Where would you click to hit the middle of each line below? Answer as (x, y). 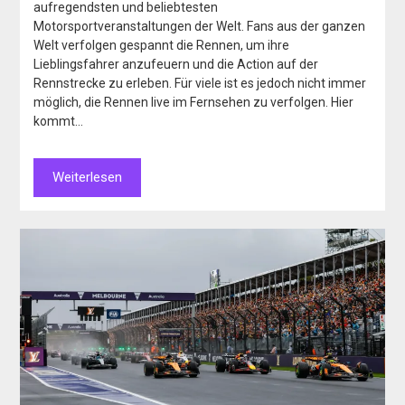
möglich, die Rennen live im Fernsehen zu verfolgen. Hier (194, 103)
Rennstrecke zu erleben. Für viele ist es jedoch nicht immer (200, 84)
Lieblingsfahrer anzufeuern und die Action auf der (176, 65)
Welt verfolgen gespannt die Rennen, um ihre (162, 46)
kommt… (59, 122)
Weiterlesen (88, 178)
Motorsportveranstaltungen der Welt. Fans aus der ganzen (200, 27)
